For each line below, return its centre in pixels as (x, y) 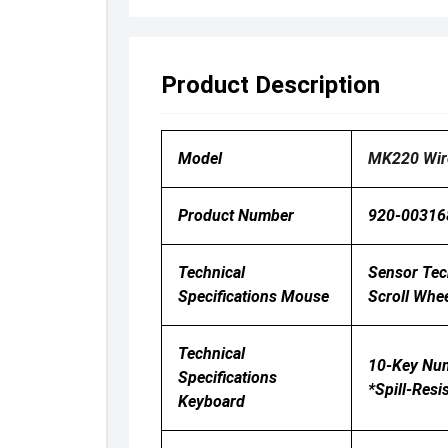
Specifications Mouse (253, 296)
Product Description (270, 85)
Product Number (235, 215)
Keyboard (211, 401)
